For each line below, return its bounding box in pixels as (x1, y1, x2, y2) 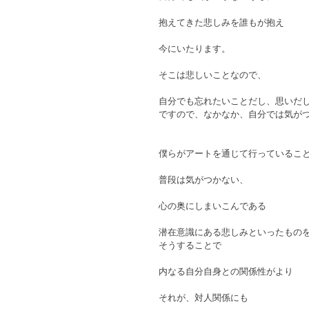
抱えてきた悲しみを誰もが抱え (159, 16, 284, 29)
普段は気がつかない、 (159, 173, 248, 186)
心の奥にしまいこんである (159, 199, 266, 212)
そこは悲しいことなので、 (159, 68, 266, 81)
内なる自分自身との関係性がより (159, 265, 293, 278)
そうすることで (159, 239, 221, 252)
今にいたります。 (159, 42, 230, 55)
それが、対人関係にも (159, 291, 248, 304)
